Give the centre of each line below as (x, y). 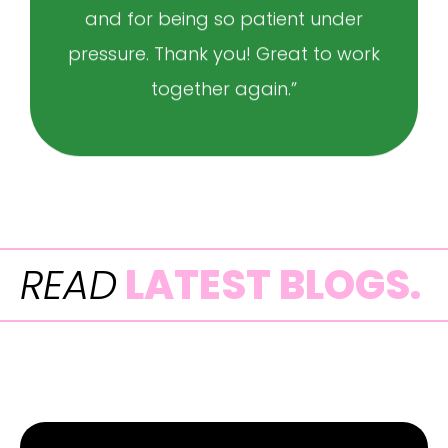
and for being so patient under (224, 19)
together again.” (224, 89)
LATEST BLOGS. (269, 285)
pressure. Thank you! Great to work (224, 54)
